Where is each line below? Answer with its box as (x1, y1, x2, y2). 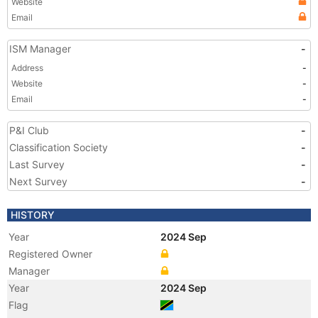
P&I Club (9, 124, 49, 136)
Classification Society (9, 141, 108, 153)
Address (11, 62, 43, 73)
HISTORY (11, 209, 55, 221)
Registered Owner (9, 248, 92, 260)
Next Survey (9, 175, 67, 187)
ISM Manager (9, 43, 71, 55)
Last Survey (9, 158, 65, 170)
